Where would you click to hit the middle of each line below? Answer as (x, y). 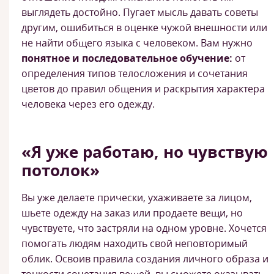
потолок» (61, 170)
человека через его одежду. (89, 104)
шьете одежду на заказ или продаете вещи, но (132, 213)
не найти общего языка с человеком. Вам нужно (137, 43)
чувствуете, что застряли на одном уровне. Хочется (144, 228)
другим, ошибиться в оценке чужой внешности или (144, 28)
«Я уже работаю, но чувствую (145, 152)
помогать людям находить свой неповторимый (135, 243)
